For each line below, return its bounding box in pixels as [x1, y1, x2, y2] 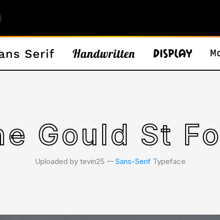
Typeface [150, 157, 186, 166]
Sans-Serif [115, 157, 151, 166]
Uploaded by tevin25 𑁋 [34, 157, 115, 166]
